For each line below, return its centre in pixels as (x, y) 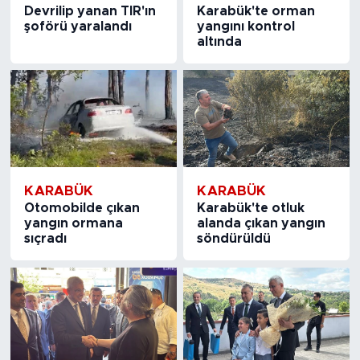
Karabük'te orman (256, 11)
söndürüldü (234, 239)
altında (220, 41)
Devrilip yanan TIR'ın (90, 11)
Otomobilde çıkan (82, 209)
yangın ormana (73, 224)
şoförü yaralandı (78, 26)
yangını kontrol (246, 26)
